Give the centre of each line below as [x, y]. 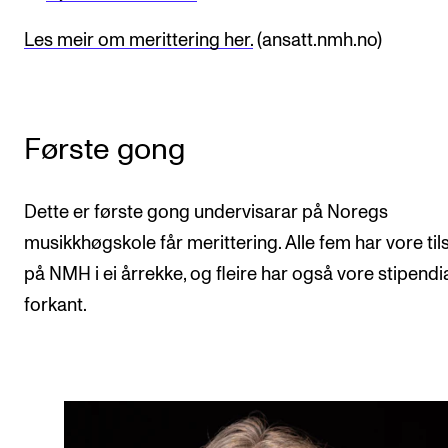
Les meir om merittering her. [138, 41]
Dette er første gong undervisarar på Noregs [206, 213]
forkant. [55, 306]
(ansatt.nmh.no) [317, 41]
